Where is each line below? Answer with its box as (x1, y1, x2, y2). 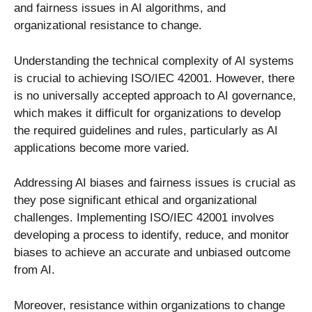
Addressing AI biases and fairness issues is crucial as (14, 176, 296, 189)
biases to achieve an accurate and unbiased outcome (14, 246, 290, 259)
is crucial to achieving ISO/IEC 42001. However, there (14, 71, 295, 85)
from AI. (14, 263, 55, 276)
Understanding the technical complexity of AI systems (14, 54, 294, 68)
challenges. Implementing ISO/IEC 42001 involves (14, 211, 274, 224)
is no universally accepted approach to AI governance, (14, 88, 296, 102)
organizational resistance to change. (14, 19, 202, 32)
